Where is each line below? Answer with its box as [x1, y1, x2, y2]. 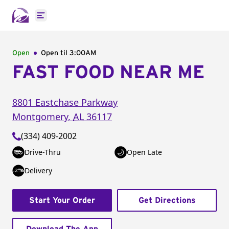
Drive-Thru [25, 147, 61, 157]
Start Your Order [29, 196, 95, 204]
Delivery [25, 166, 52, 175]
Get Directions [138, 196, 196, 204]
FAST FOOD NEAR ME [12, 63, 204, 82]
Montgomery [12, 110, 68, 123]
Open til [41, 50, 70, 57]
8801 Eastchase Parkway [12, 96, 118, 108]
